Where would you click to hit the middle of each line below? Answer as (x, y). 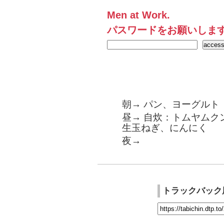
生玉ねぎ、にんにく (165, 128)
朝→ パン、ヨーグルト (171, 104)
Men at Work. (138, 15)
